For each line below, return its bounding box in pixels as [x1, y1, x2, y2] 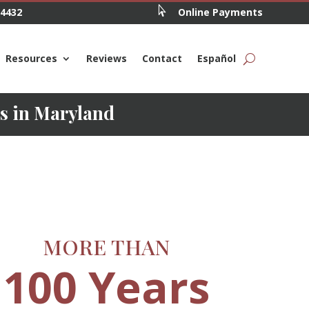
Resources [5, 52, 57, 65]
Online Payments [177, 6, 263, 19]
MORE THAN [43, 232, 170, 261]
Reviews [86, 52, 127, 65]
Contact [141, 52, 182, 65]
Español [197, 52, 236, 65]
